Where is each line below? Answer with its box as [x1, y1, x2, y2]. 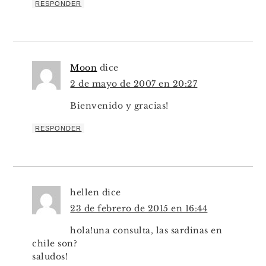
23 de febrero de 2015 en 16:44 [70, 202, 208, 214]
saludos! [32, 251, 68, 262]
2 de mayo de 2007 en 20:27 [70, 78, 198, 89]
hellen [70, 186, 100, 198]
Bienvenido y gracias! [70, 100, 169, 111]
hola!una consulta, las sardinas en [70, 224, 223, 236]
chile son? [32, 237, 78, 249]
